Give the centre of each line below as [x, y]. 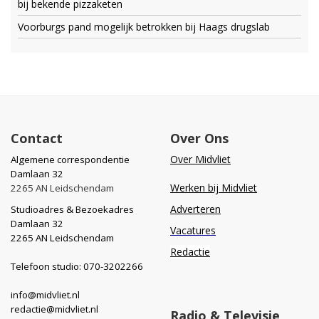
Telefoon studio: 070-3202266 [77, 266]
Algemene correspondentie [70, 159]
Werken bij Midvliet [214, 187]
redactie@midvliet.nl [54, 309]
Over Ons [199, 138]
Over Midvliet [200, 159]
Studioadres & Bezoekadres [72, 209]
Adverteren [195, 209]
